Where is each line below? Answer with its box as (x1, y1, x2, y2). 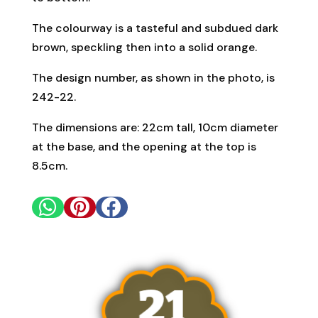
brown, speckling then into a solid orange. (31, 39, 257, 55)
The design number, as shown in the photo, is (31, 70, 275, 85)
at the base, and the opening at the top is (31, 138, 256, 154)
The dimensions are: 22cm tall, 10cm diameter (31, 119, 278, 135)
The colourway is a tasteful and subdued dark (31, 20, 278, 35)
